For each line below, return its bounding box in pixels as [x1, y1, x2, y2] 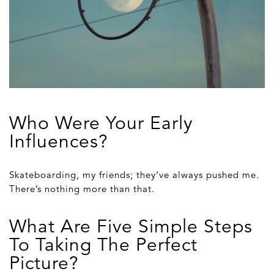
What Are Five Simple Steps [9, 215, 253, 239]
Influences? [9, 130, 108, 154]
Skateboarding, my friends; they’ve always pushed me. [9, 169, 259, 181]
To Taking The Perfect [9, 234, 198, 257]
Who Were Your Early [9, 112, 193, 135]
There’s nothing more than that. [9, 183, 155, 195]
